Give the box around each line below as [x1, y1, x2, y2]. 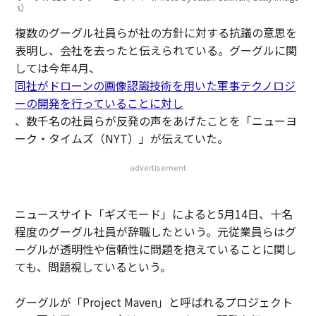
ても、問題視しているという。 [14, 258, 171, 275]
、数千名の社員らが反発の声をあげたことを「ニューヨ [14, 112, 297, 129]
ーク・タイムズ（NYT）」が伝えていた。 [14, 130, 229, 147]
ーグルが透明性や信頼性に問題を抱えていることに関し [14, 241, 296, 257]
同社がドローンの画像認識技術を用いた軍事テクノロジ [14, 77, 296, 94]
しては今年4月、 [14, 59, 100, 76]
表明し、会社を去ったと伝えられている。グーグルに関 [14, 42, 297, 59]
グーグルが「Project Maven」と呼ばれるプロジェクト [14, 293, 293, 310]
